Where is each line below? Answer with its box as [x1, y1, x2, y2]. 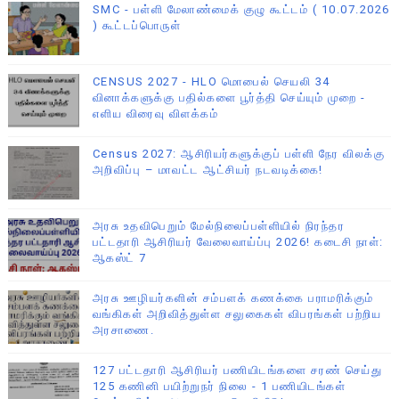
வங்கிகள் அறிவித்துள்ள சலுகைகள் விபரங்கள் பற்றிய [92, 307, 382, 322]
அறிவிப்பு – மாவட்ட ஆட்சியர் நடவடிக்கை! [92, 163, 323, 177]
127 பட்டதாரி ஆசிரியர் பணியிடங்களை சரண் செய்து [92, 363, 383, 378]
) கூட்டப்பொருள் [92, 19, 182, 33]
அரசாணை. [92, 323, 155, 338]
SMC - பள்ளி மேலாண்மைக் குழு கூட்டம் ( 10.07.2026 [92, 3, 390, 17]
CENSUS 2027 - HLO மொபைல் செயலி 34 [92, 75, 330, 89]
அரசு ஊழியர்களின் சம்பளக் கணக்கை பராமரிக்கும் [92, 291, 374, 305]
